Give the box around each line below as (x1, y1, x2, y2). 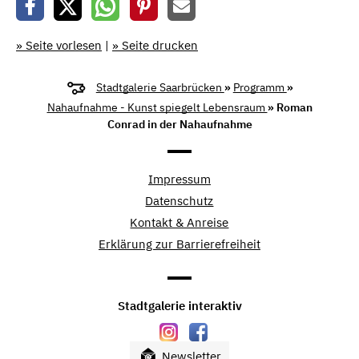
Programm (232, 80, 287, 95)
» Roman (267, 99, 313, 115)
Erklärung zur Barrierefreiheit (98, 236, 260, 252)
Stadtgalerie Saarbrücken (95, 80, 224, 95)
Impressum (147, 171, 211, 187)
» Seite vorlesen (16, 37, 102, 53)
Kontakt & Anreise (130, 214, 229, 230)
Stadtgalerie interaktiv (117, 297, 242, 313)
